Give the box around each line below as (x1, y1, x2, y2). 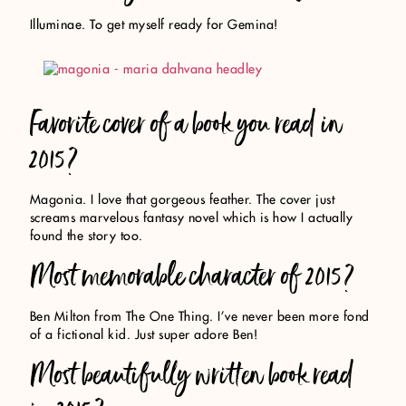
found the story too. (29, 229, 143, 243)
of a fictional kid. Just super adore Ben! (29, 329, 259, 343)
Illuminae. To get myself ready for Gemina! (29, 18, 279, 32)
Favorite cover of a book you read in (29, 100, 343, 147)
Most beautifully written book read (29, 352, 354, 399)
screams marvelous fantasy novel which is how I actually (29, 211, 353, 225)
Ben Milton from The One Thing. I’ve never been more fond (29, 311, 370, 324)
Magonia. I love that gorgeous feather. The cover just (29, 193, 335, 207)
